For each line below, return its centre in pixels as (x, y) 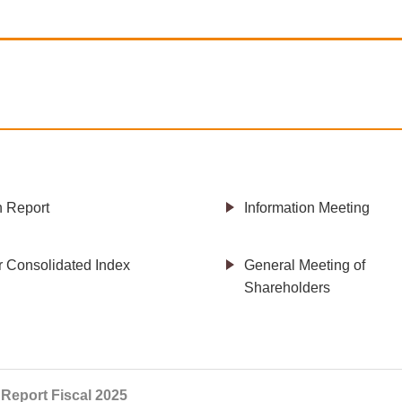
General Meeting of (305, 265)
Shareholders (287, 287)
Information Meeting (307, 207)
